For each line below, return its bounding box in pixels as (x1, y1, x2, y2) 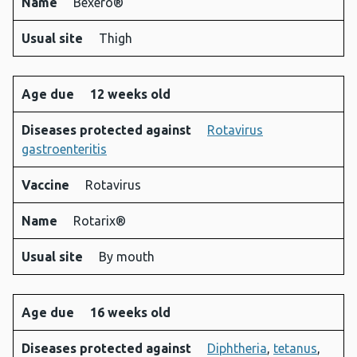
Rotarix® (73, 214, 126, 229)
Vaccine (22, 178, 73, 193)
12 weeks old (90, 87, 171, 102)
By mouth (99, 249, 155, 265)
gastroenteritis (22, 142, 107, 157)
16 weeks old (90, 305, 171, 320)
